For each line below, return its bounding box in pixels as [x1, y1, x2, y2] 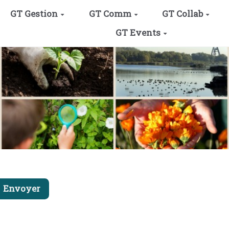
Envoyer [3, 182, 40, 194]
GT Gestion [10, 8, 58, 19]
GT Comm [88, 8, 131, 19]
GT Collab [162, 8, 203, 19]
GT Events [116, 27, 161, 38]
